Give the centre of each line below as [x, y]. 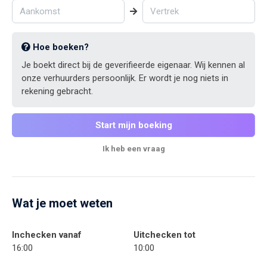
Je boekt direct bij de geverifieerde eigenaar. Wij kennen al [133, 65]
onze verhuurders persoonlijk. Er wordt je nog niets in [125, 78]
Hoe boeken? [60, 47]
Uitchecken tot [164, 235]
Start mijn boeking [133, 125]
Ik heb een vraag [133, 149]
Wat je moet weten [62, 204]
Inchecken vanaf [47, 235]
